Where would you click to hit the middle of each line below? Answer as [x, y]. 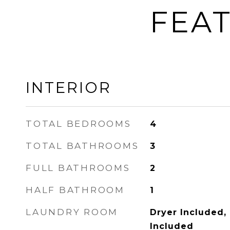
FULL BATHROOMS [78, 168]
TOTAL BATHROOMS [82, 146]
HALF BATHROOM [75, 190]
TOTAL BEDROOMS [79, 124]
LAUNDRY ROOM [72, 212]
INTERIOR [69, 88]
